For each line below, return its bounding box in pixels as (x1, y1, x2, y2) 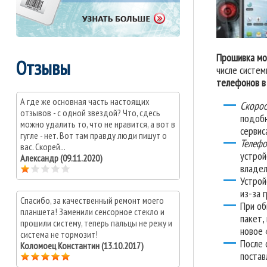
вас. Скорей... (20, 141, 66, 153)
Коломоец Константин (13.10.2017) (20, 240, 144, 252)
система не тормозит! (20, 228, 98, 241)
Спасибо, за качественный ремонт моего (20, 194, 164, 207)
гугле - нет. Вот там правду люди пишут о (20, 129, 167, 142)
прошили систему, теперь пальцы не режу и (20, 217, 172, 229)
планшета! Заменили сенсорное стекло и (20, 206, 164, 218)
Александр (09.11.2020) (20, 152, 103, 164)
